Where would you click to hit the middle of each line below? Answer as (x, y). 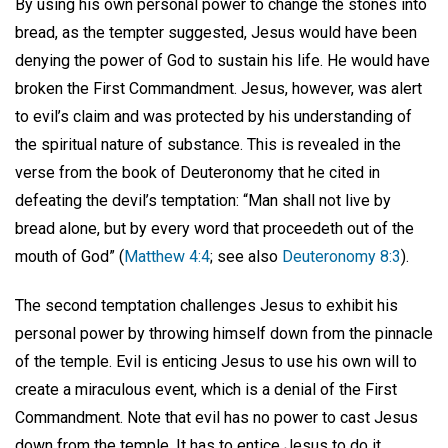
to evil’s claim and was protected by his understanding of (213, 117)
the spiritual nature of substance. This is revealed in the (208, 145)
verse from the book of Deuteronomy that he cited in (197, 173)
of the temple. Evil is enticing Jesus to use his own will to (216, 362)
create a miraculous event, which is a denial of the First (206, 390)
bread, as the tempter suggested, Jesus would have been (216, 33)
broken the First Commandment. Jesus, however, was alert (218, 89)
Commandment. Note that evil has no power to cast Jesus (216, 418)
